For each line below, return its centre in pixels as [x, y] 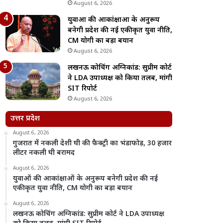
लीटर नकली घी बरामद [44, 153]
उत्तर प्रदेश [25, 119]
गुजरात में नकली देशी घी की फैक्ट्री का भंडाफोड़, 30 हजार [93, 144]
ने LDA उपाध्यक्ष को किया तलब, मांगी [120, 78]
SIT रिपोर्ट [83, 89]
